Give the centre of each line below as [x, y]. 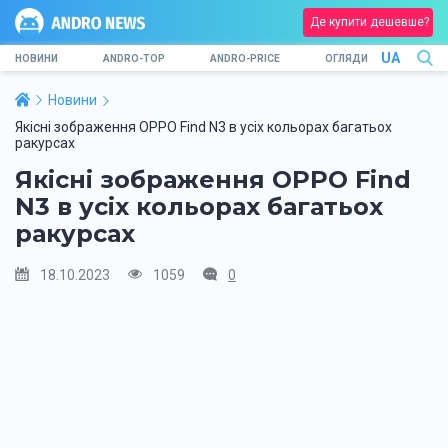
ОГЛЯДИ [346, 58]
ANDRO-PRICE [245, 58]
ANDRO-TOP [134, 58]
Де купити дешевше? [369, 22]
